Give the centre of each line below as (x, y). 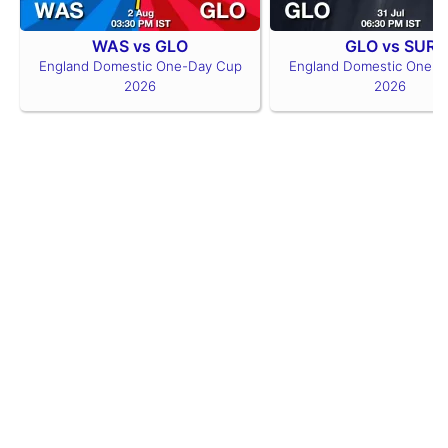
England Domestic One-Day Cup (140, 66)
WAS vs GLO (140, 46)
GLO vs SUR (390, 46)
